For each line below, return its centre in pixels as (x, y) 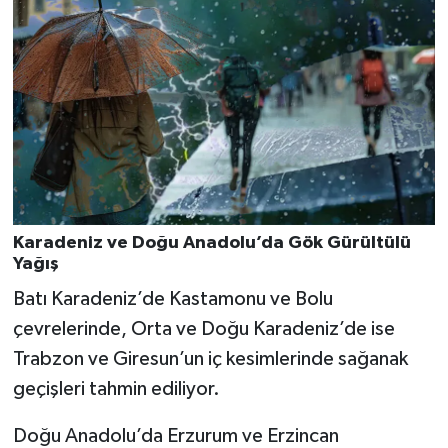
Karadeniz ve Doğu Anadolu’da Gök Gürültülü (211, 243)
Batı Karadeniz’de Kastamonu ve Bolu (172, 298)
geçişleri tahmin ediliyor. (116, 388)
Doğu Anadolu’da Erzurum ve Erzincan (175, 435)
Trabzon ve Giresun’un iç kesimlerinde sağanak (210, 358)
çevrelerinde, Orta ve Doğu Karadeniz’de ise (203, 328)
